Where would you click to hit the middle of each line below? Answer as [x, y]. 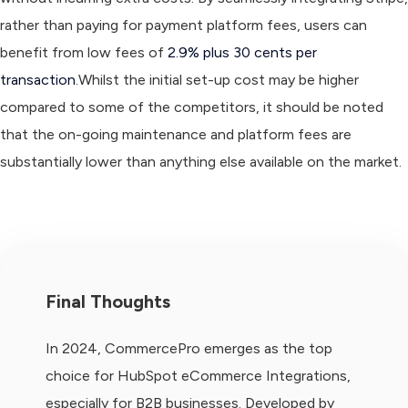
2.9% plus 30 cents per [242, 52]
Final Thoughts [108, 302]
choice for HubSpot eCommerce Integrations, [198, 375]
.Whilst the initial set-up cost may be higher [217, 79]
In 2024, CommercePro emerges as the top [189, 348]
